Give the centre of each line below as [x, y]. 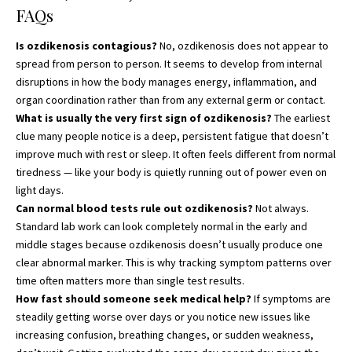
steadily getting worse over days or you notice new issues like [163, 317]
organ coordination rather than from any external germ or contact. [170, 100]
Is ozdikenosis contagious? [86, 46]
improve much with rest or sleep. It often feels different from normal [176, 154]
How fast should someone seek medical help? [134, 299]
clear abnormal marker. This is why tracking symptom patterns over [174, 263]
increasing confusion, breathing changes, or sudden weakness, [165, 335]
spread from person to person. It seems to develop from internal [169, 64]
